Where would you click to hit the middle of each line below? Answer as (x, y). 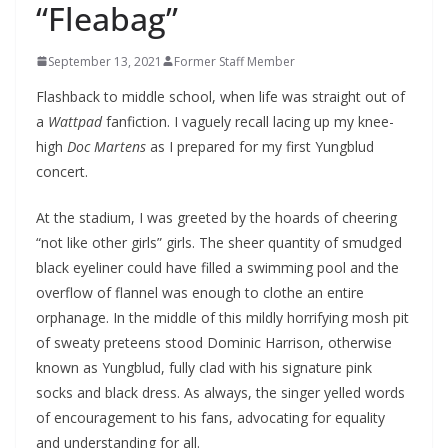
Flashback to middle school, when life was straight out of (220, 96)
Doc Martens (106, 146)
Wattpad (75, 121)
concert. (64, 171)
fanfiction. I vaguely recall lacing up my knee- (248, 121)
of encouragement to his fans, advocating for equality (210, 417)
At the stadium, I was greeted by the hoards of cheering (216, 217)
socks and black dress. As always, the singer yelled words (220, 392)
